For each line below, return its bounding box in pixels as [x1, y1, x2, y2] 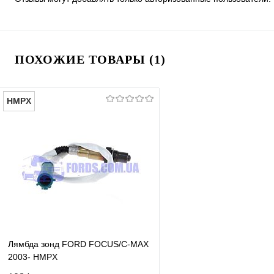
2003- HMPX [8, 252, 57, 262]
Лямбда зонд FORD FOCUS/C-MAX [8, 239, 149, 250]
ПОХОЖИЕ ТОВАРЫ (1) [15, 53, 166, 67]
